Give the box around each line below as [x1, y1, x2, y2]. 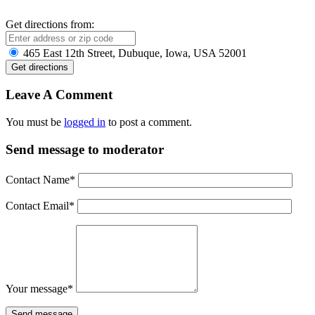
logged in [64, 116, 105, 129]
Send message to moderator [6, 141, 164, 157]
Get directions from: [6, 18, 94, 30]
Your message [6, 282, 67, 295]
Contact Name [6, 173, 70, 186]
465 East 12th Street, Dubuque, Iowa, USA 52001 [20, 46, 247, 59]
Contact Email [6, 199, 69, 212]
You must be [6, 116, 64, 129]
